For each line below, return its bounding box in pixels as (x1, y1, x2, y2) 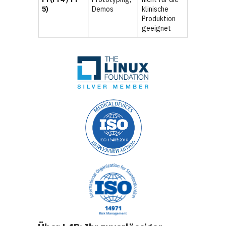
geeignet (142, 24, 171, 33)
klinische (142, 5, 168, 14)
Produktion (142, 14, 176, 24)
